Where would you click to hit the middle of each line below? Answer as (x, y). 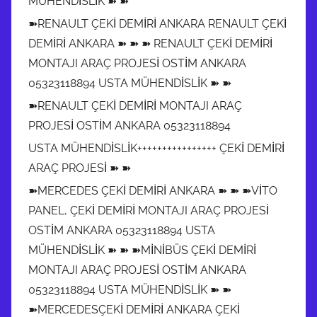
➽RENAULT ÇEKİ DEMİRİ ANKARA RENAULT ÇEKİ (157, 23)
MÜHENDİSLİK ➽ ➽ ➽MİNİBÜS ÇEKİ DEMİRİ (142, 250)
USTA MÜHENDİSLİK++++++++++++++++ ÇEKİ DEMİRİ (156, 148)
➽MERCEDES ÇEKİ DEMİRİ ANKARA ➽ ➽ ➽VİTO (153, 190)
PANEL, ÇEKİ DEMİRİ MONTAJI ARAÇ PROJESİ (149, 210)
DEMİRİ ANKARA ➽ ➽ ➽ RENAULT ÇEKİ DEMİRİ (150, 43)
